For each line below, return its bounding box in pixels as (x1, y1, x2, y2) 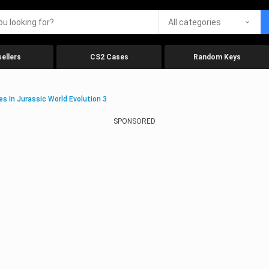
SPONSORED (113, 117, 156, 125)
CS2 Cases (89, 53, 128, 61)
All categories (168, 17, 221, 27)
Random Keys (193, 53, 241, 61)
